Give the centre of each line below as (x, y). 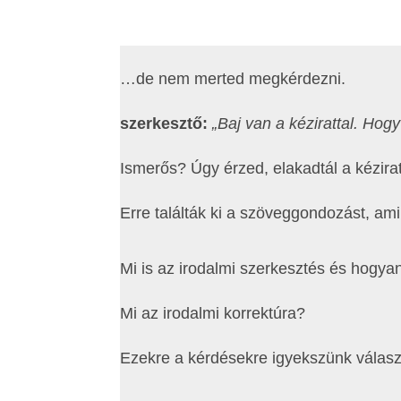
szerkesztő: (164, 124)
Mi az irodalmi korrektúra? (213, 313)
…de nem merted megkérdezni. (233, 79)
